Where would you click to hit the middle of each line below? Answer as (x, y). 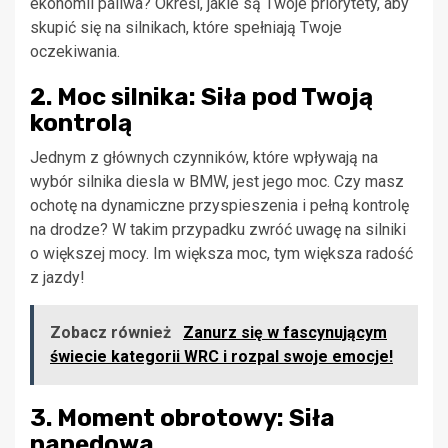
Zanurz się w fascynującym (285, 332)
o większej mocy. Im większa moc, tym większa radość (221, 253)
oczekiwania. (75, 51)
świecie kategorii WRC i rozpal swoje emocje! (221, 356)
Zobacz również (112, 332)
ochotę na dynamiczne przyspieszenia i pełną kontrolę (219, 205)
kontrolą (81, 122)
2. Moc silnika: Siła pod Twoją (201, 96)
